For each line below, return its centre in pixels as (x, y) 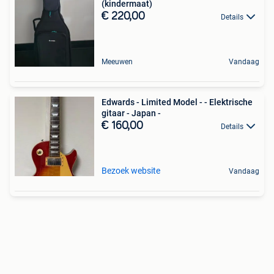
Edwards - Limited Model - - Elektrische (177, 102)
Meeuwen (117, 62)
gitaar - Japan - (131, 113)
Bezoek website (131, 171)
